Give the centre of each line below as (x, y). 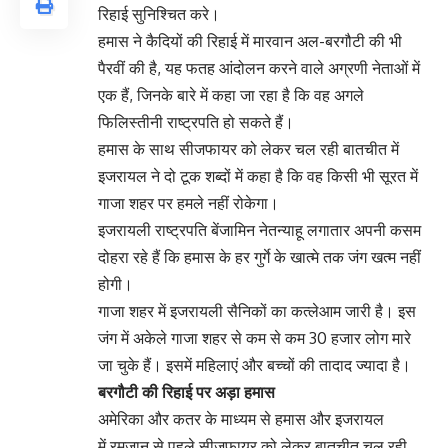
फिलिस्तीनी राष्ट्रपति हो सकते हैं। (198, 122)
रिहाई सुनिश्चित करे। (159, 14)
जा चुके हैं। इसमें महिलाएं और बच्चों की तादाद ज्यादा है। (256, 365)
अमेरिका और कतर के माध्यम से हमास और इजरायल (241, 419)
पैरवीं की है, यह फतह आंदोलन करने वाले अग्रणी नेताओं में (259, 68)
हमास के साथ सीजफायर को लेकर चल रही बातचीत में (248, 149)
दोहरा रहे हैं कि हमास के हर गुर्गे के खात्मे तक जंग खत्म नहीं (259, 257)
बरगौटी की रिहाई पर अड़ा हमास (186, 392)
